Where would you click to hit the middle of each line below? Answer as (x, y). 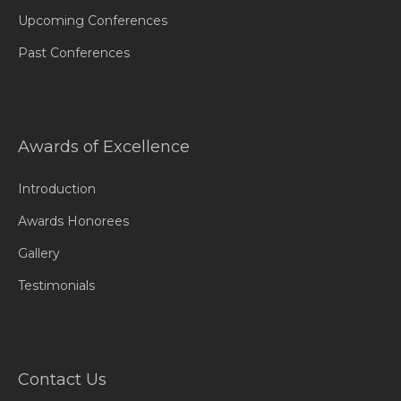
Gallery (39, 253)
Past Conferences (74, 53)
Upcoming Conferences (93, 21)
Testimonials (56, 286)
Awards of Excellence (104, 147)
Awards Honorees (73, 221)
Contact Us (62, 380)
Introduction (57, 189)
